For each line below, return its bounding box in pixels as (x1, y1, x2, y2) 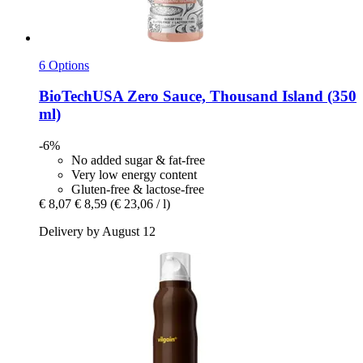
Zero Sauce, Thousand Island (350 (123, 88, 357, 105)
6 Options (39, 58, 89, 72)
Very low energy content (71, 168, 197, 182)
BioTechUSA (39, 88, 123, 105)
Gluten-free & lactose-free (71, 182, 204, 197)
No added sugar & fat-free (71, 153, 205, 168)
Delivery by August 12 (39, 224, 156, 239)
